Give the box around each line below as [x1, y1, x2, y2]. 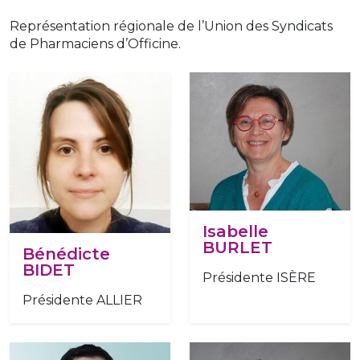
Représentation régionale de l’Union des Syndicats [10, 18, 333, 35]
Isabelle [202, 221, 268, 241]
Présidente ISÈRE [202, 269, 316, 285]
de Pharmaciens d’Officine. [10, 36, 181, 52]
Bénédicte [22, 244, 110, 264]
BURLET [202, 237, 272, 257]
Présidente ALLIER [22, 292, 142, 309]
